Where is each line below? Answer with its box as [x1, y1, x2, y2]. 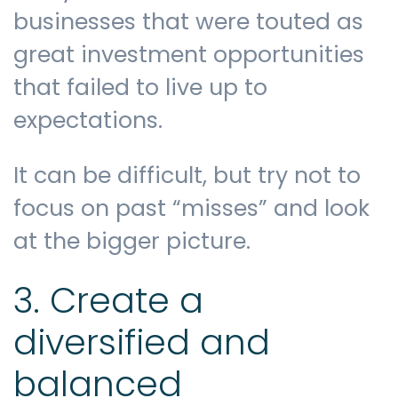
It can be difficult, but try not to [13, 160, 361, 191]
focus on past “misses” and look [13, 193, 370, 224]
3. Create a [13, 276, 203, 326]
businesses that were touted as [13, 5, 363, 37]
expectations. [13, 104, 169, 136]
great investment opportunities [13, 38, 364, 70]
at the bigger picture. [13, 226, 251, 257]
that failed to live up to [13, 71, 267, 103]
